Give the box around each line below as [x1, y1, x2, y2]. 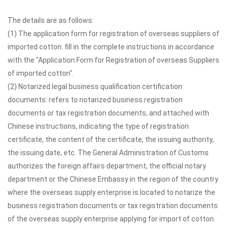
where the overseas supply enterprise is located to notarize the [8, 188, 215, 196]
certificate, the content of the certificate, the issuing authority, [8, 135, 214, 144]
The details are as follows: [8, 16, 94, 24]
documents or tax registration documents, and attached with [8, 109, 209, 117]
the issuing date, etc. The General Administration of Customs [8, 149, 209, 157]
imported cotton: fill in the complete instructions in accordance [8, 43, 214, 51]
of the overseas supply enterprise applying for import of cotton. [8, 215, 215, 223]
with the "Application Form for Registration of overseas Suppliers [8, 56, 219, 64]
